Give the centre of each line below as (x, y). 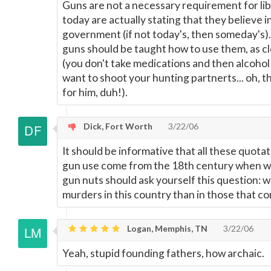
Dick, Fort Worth (117, 126)
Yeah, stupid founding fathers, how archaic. (163, 253)
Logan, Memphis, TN (166, 228)
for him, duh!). (95, 92)
